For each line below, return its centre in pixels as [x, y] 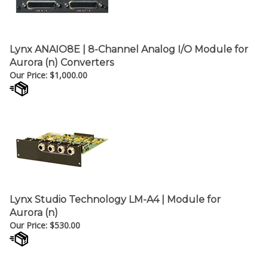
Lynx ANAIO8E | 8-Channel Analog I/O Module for [129, 43]
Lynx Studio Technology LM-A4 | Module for [115, 194]
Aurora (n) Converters [62, 57]
